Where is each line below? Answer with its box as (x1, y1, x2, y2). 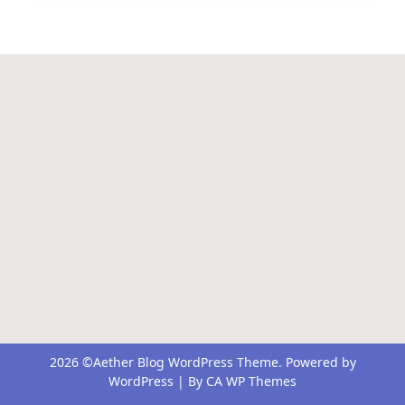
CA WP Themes (206, 372, 297, 390)
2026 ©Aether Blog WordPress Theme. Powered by (49, 353, 356, 371)
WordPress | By (108, 372, 206, 390)
